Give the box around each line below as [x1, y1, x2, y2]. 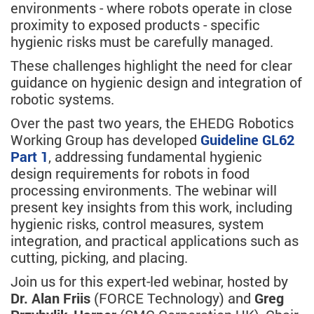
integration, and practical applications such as [11, 231, 299, 250]
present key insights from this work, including [11, 198, 292, 217]
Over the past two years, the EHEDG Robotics [11, 114, 294, 132]
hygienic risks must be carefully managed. [11, 32, 273, 51]
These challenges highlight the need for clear [11, 56, 292, 75]
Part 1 [11, 147, 48, 166]
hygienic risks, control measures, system [11, 214, 264, 233]
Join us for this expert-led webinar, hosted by [11, 272, 288, 291]
